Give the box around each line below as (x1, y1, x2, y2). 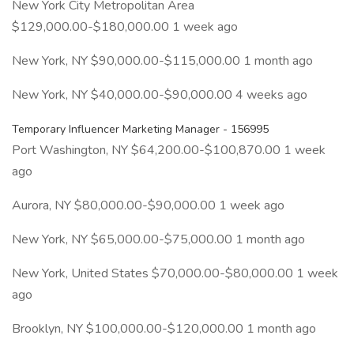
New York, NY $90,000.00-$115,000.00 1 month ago (12, 52, 313, 70)
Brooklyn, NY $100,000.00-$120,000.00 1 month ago (12, 320, 316, 337)
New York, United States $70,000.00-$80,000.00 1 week (12, 265, 338, 282)
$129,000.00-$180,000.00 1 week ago (12, 18, 238, 36)
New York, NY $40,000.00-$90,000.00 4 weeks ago (12, 86, 307, 104)
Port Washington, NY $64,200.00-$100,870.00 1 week (12, 141, 326, 159)
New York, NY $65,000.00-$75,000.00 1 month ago (12, 231, 305, 248)
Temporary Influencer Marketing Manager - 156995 (12, 122, 269, 137)
